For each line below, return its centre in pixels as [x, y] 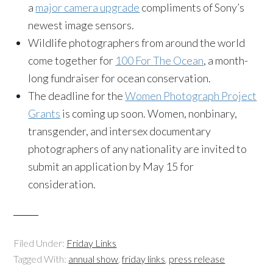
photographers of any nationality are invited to [138, 149]
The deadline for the [77, 96]
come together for [72, 60]
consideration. [62, 184]
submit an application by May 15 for [111, 166]
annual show [94, 259]
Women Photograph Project [191, 96]
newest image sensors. [81, 25]
